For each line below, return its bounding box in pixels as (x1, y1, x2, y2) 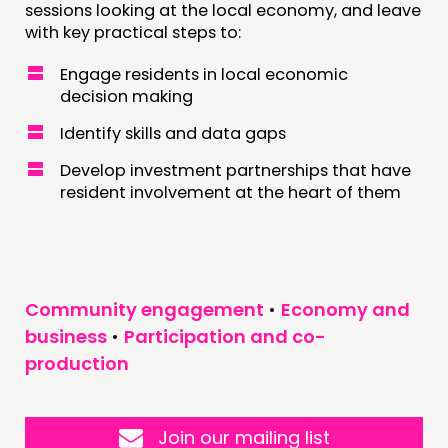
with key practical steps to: (25, 20, 245, 44)
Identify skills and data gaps (60, 122, 290, 146)
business (25, 324, 107, 350)
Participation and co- (124, 324, 326, 350)
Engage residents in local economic (60, 63, 348, 87)
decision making (60, 85, 197, 109)
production (25, 351, 129, 377)
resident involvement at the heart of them (60, 181, 405, 205)
